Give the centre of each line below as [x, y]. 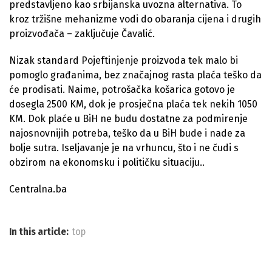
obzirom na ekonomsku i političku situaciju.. [107, 162]
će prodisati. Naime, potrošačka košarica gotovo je [122, 89]
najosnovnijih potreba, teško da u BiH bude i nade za [127, 133]
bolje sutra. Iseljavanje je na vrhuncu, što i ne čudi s [124, 148]
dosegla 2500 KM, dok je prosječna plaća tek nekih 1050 [133, 104]
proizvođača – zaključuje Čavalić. [82, 33]
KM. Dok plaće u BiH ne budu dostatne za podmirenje [128, 118]
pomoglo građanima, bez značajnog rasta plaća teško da [135, 75]
